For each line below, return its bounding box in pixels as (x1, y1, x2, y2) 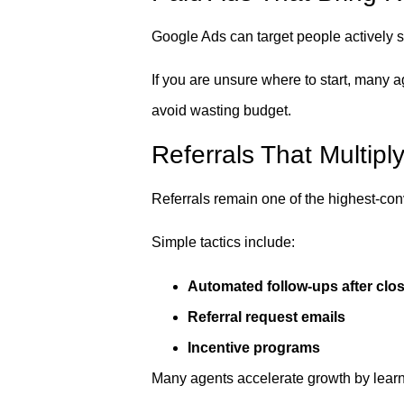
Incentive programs (188, 339, 320, 355)
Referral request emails (188, 308, 345, 325)
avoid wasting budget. (151, 103, 291, 119)
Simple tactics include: (151, 234, 295, 251)
